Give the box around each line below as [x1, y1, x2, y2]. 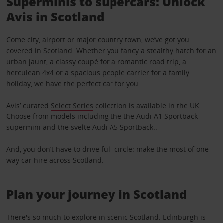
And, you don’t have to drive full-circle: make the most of [6, 144, 196, 154]
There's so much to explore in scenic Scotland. [6, 212, 163, 222]
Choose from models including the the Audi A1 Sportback [6, 111, 198, 121]
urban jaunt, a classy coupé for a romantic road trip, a [6, 57, 186, 67]
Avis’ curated [6, 101, 51, 111]
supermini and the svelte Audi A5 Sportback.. [6, 122, 157, 132]
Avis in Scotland [6, 8, 104, 25]
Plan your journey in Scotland [6, 186, 187, 203]
